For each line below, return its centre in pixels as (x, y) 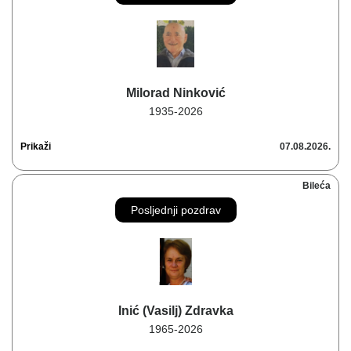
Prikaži (36, 147)
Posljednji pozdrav (175, 210)
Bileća (317, 186)
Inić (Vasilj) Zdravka (175, 311)
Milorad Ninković (175, 93)
